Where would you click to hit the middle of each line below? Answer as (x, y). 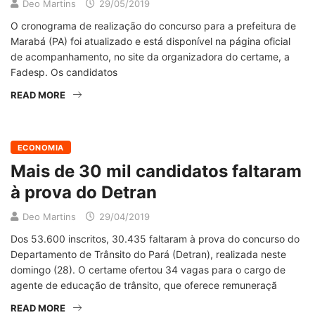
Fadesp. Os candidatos (64, 72)
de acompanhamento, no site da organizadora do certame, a (150, 57)
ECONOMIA (41, 148)
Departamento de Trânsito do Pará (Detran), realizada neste (148, 254)
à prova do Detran (84, 192)
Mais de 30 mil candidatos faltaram (156, 171)
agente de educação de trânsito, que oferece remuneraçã (144, 285)
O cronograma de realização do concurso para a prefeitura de (153, 26)
